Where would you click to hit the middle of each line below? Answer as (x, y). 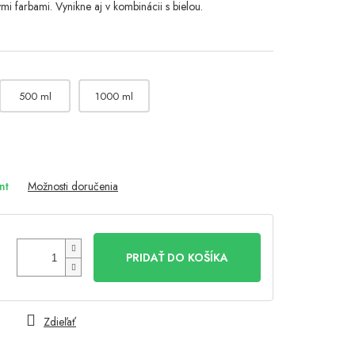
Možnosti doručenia (73, 187)
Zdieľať (60, 322)
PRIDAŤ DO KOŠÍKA (177, 258)
